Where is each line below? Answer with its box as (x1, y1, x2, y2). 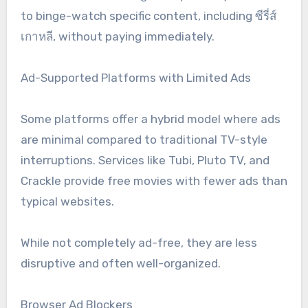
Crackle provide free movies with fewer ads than (20, 174, 287, 188)
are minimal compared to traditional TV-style (20, 133, 267, 147)
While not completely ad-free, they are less (20, 236, 257, 250)
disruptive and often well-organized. (20, 256, 221, 271)
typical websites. (20, 195, 114, 209)
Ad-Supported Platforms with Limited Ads (20, 71, 251, 85)
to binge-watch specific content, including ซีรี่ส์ (20, 9, 276, 23)
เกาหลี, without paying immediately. (20, 30, 214, 44)
